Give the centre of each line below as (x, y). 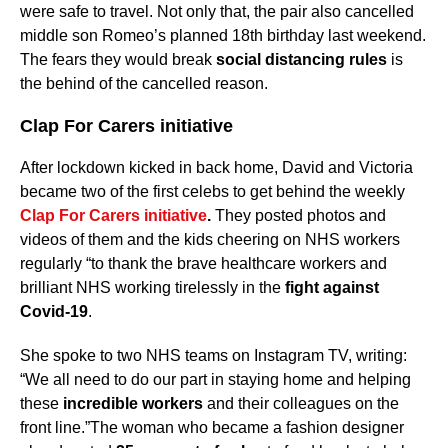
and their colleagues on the (301, 404)
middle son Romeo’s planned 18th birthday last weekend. (223, 36)
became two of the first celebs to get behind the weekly (212, 192)
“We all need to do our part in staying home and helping (215, 380)
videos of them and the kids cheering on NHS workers (210, 240)
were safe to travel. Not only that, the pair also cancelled (217, 12)
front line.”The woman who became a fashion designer (212, 428)
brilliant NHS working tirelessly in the (152, 288)
